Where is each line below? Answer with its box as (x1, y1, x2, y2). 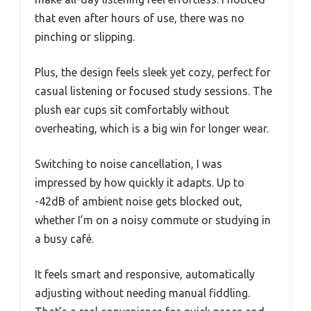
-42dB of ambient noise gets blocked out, (35, 195, 242, 208)
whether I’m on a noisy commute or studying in (35, 214, 271, 226)
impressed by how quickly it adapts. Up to (35, 176, 244, 189)
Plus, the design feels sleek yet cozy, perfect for (35, 66, 271, 78)
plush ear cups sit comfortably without (35, 103, 229, 116)
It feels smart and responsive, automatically (35, 268, 255, 280)
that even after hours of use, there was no (35, 12, 244, 24)
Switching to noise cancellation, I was (35, 158, 222, 170)
